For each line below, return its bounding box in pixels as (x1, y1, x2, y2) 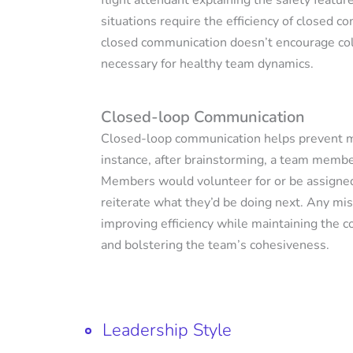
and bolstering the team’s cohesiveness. (101, 236, 329, 254)
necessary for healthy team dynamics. (101, 55, 314, 72)
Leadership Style (102, 318, 232, 342)
